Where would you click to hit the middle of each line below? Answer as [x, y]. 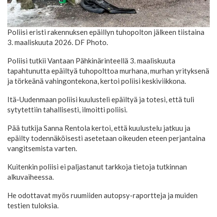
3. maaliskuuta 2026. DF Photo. [58, 42]
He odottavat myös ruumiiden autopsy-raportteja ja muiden [102, 195]
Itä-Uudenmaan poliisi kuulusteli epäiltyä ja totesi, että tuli [101, 100]
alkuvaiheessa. [31, 177]
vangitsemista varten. [42, 148]
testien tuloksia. [33, 206]
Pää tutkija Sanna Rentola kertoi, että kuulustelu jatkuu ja [99, 128]
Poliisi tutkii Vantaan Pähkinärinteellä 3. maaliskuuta [91, 61]
